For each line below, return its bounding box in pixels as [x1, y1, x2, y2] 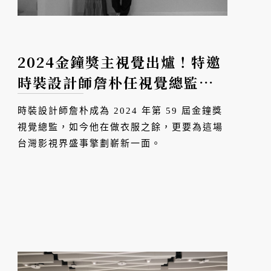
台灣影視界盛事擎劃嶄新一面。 [18, 139, 162, 149]
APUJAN [18, 93, 84, 114]
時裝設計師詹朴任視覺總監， [18, 73, 215, 93]
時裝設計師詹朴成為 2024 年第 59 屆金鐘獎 [18, 106, 223, 116]
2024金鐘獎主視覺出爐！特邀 [18, 52, 222, 73]
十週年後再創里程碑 [83, 93, 220, 114]
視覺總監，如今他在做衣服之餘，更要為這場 [18, 122, 224, 132]
